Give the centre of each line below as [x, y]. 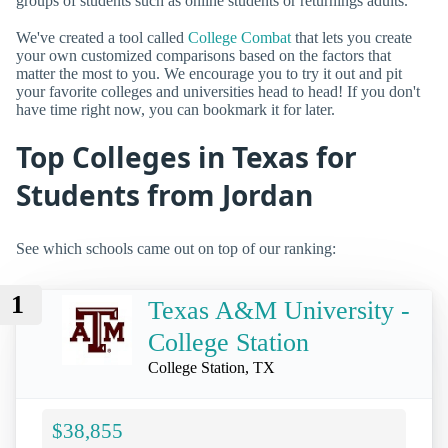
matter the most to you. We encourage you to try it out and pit [209, 74]
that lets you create [351, 38]
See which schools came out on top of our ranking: [176, 248]
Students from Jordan [164, 195]
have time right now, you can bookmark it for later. [175, 110]
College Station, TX [211, 368]
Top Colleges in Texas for [186, 157]
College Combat [239, 38]
